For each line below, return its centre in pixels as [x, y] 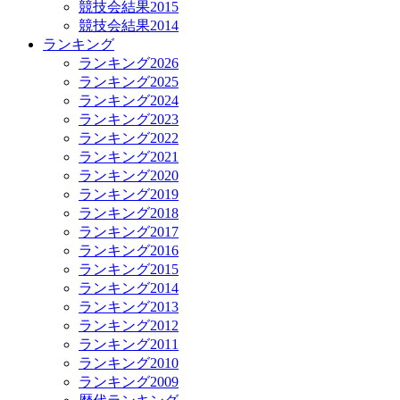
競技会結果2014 [129, 26]
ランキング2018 [129, 213]
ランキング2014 [129, 288]
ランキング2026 [129, 63]
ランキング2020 [129, 176]
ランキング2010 [129, 363]
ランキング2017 [129, 232]
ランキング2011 [129, 345]
